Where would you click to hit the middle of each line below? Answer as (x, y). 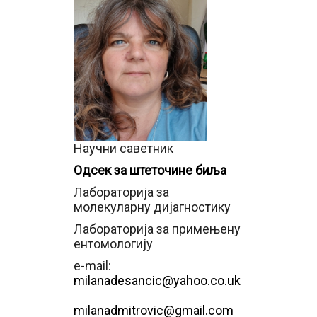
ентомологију (113, 244)
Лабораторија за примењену (157, 229)
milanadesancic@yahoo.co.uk (157, 281)
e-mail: (94, 266)
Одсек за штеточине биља (150, 170)
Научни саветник (123, 148)
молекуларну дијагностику (152, 207)
